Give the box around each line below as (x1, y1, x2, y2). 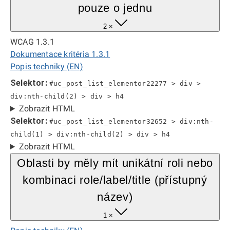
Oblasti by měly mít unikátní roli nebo (16, 157, 214, 169)
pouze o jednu (78, 2, 152, 14)
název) (97, 190, 133, 203)
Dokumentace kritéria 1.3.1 (10, 49, 110, 59)
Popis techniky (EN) (10, 62, 83, 71)
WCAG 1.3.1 (10, 37, 54, 47)
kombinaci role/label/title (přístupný (23, 174, 207, 186)
